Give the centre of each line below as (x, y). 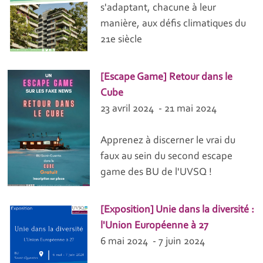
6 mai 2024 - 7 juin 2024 (153, 242)
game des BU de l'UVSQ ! (156, 173)
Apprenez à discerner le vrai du (168, 141)
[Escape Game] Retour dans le (167, 78)
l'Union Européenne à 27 (155, 226)
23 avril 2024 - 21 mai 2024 (159, 109)
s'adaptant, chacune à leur (159, 9)
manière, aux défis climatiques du (173, 24)
